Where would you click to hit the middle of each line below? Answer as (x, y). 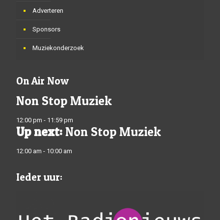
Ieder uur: (39, 177)
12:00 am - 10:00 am (44, 151)
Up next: (39, 132)
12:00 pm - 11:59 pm (45, 120)
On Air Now (42, 81)
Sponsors (46, 29)
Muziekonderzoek (58, 48)
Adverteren (48, 11)
